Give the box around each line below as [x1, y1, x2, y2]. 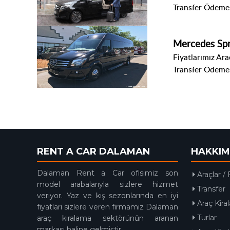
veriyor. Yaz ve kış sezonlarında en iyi [37, 191, 178, 201]
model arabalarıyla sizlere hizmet [37, 180, 178, 189]
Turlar [195, 213, 217, 223]
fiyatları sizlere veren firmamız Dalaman [37, 202, 178, 212]
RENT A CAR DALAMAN [37, 146, 150, 158]
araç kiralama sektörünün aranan [37, 214, 178, 223]
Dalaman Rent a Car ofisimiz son [37, 168, 178, 178]
